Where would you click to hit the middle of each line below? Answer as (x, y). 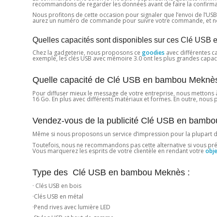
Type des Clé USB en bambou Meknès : (111, 172)
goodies (153, 52)
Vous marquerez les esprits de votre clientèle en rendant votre (119, 151)
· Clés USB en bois (57, 186)
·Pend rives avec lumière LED (71, 207)
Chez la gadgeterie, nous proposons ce (86, 52)
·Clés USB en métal (58, 196)
